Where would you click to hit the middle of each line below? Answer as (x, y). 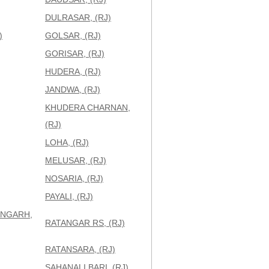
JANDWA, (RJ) (73, 89)
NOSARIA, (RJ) (74, 178)
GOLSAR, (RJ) (73, 35)
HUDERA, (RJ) (73, 71)
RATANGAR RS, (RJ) (85, 223)
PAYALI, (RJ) (69, 196)
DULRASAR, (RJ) (78, 17)
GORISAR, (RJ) (75, 53)
